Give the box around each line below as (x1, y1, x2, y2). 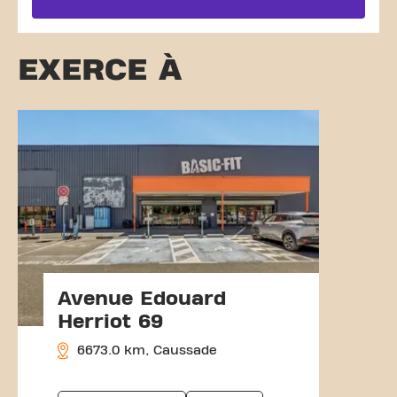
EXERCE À (18, 52, 182, 87)
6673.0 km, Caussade (73, 343, 217, 357)
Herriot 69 (58, 310, 163, 332)
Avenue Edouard (58, 287, 226, 309)
